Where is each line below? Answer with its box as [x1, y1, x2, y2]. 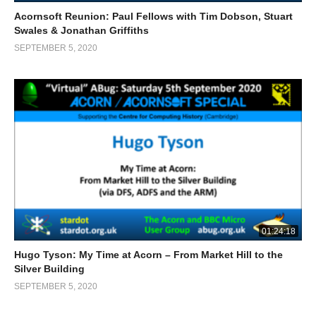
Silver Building [14, 263, 85, 275]
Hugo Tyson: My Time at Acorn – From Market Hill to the [14, 249, 283, 261]
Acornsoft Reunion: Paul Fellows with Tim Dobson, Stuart [14, 10, 293, 22]
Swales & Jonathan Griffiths [14, 24, 149, 36]
